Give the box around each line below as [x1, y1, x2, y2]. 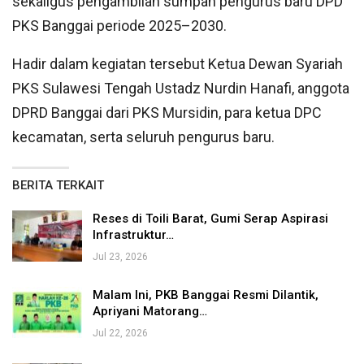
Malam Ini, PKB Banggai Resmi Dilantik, [93, 287, 318, 302]
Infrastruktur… [93, 227, 174, 242]
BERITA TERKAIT [12, 177, 104, 193]
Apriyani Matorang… [93, 303, 207, 318]
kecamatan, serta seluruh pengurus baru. [12, 128, 275, 145]
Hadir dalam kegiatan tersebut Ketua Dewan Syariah [12, 54, 343, 72]
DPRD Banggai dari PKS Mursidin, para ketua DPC [12, 103, 322, 121]
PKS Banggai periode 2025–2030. [12, 16, 227, 34]
